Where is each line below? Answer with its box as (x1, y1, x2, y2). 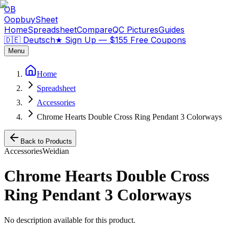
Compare (77, 25, 112, 35)
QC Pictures (112, 25, 158, 35)
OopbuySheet (4, 14, 58, 25)
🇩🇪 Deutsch (4, 35, 55, 45)
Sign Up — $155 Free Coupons (62, 35, 186, 45)
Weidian (42, 147, 69, 155)
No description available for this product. (4, 215, 135, 224)
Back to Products (20, 138, 72, 145)
